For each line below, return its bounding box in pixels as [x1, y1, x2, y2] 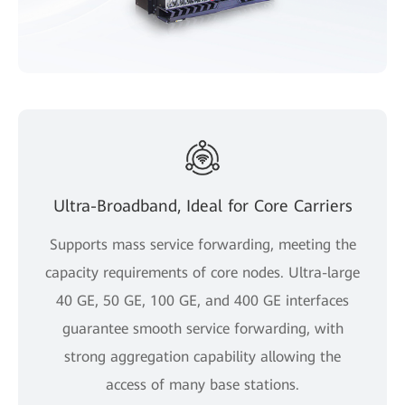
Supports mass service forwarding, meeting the [49, 235, 356, 253]
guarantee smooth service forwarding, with [61, 319, 344, 337]
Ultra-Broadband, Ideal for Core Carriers [52, 195, 353, 215]
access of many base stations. [106, 375, 299, 393]
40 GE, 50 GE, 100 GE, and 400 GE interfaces [56, 291, 349, 309]
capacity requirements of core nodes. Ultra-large [45, 263, 360, 281]
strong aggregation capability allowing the [64, 347, 341, 365]
